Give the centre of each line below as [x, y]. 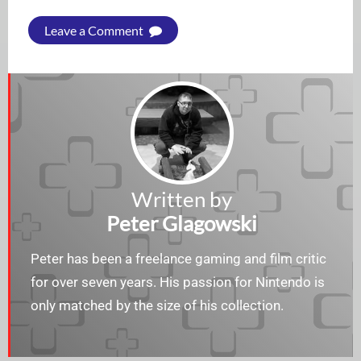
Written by [182, 199]
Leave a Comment [95, 31]
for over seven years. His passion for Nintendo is [178, 282]
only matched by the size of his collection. [157, 306]
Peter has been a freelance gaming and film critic [178, 259]
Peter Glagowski [182, 224]
